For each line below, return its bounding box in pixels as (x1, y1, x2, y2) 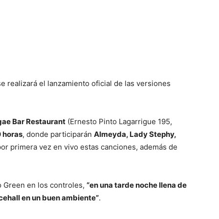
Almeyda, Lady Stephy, (94, 130, 176, 139)
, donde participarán (22, 130, 94, 139)
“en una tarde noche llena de (87, 180, 187, 190)
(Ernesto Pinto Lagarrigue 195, (66, 117, 172, 127)
